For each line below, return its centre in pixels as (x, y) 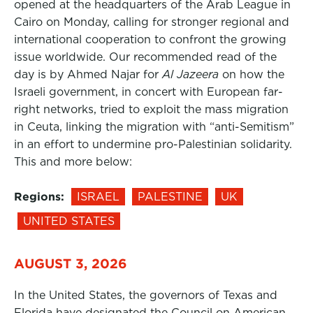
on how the (253, 74)
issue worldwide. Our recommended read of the (145, 57)
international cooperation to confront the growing (150, 39)
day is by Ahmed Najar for (88, 74)
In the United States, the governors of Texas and (146, 295)
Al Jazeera (192, 74)
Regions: (39, 197)
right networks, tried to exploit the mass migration (151, 109)
